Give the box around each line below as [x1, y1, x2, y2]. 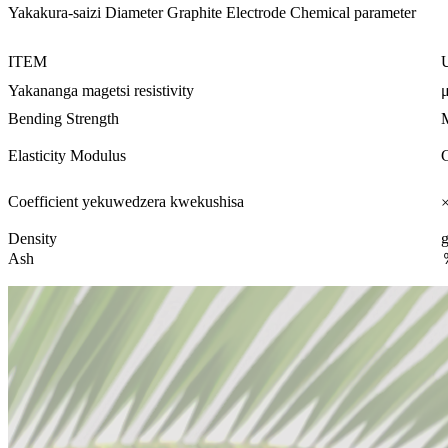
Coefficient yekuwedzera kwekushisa [8, 193, 244, 211]
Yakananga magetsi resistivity [8, 82, 194, 100]
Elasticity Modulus [8, 147, 126, 165]
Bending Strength [8, 110, 119, 128]
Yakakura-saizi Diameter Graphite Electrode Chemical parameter [8, 4, 416, 22]
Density [8, 230, 57, 248]
